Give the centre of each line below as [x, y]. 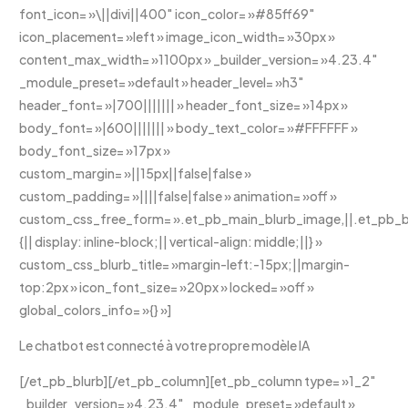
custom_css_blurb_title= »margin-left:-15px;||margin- [185, 264]
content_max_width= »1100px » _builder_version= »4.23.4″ [199, 59]
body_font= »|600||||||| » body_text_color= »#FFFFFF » [189, 127]
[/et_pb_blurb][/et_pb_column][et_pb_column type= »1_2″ [198, 380]
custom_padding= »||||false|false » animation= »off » [178, 195]
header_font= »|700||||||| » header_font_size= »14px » [184, 104]
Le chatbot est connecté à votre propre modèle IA [165, 345]
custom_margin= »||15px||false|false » [136, 173]
